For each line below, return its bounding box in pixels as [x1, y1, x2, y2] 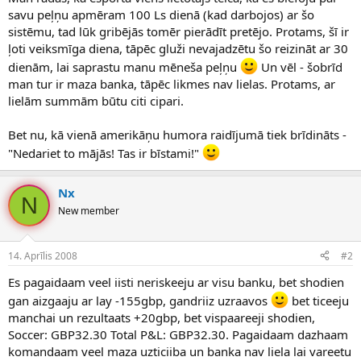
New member [58, 204, 119, 218]
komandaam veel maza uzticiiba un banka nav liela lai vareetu [8, 342, 351, 359]
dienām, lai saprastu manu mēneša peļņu [8, 59, 240, 76]
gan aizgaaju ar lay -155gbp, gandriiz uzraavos [8, 292, 271, 309]
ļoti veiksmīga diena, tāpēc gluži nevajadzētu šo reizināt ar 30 [8, 40, 348, 57]
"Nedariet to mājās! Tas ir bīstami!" [8, 145, 202, 162]
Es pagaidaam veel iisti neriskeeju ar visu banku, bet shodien [8, 273, 344, 290]
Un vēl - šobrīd [258, 59, 342, 76]
